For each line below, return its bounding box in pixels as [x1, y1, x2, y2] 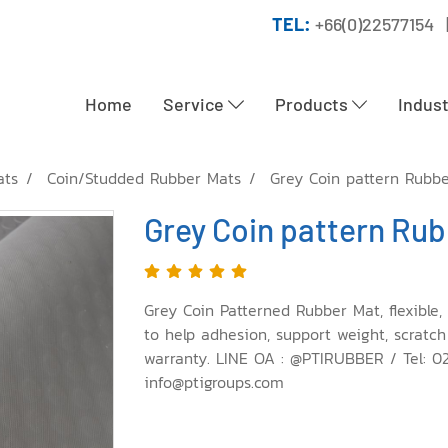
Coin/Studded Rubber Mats [47, 166, 241, 190]
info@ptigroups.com [144, 370, 284, 394]
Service [162, 93, 228, 115]
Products [274, 93, 352, 115]
